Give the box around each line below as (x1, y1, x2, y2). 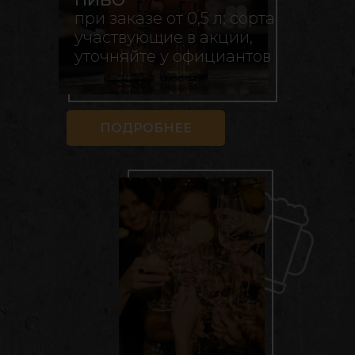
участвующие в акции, (74, 28, 253, 48)
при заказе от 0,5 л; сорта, (74, 9, 278, 29)
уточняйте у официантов (74, 47, 271, 67)
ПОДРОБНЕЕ (100, 120, 192, 136)
